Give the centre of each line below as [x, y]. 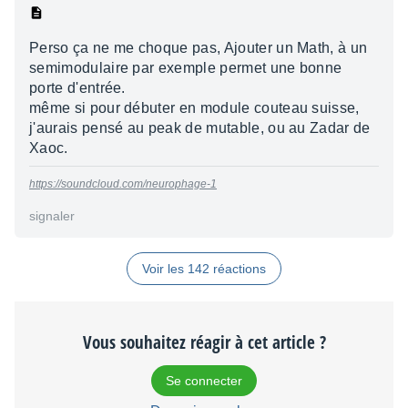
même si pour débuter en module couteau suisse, [194, 108]
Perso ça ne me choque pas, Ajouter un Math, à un [199, 48]
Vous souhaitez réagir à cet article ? [204, 343]
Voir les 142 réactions [204, 269]
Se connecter [204, 381]
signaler [52, 216]
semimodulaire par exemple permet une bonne [186, 68]
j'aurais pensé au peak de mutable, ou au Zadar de [200, 128]
